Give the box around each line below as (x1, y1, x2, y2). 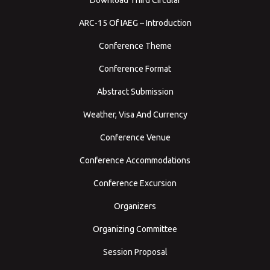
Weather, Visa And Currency (83, 109, 187, 119)
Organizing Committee (93, 224, 177, 234)
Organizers (114, 201, 156, 211)
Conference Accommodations (80, 155, 190, 165)
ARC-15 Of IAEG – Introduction (78, 17, 192, 28)
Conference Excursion (93, 178, 177, 188)
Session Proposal (102, 246, 168, 257)
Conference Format (99, 63, 171, 74)
